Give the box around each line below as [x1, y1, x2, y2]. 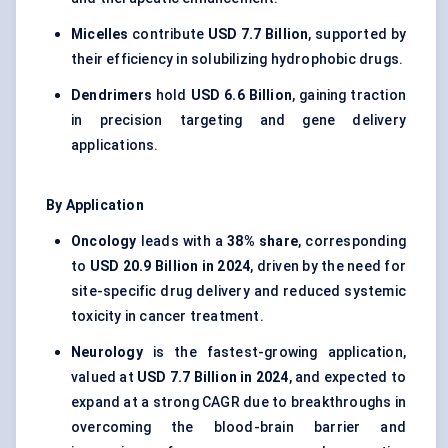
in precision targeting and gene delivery [71, 112, 406, 129]
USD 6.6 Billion [190, 87, 293, 104]
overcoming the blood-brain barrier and [71, 419, 406, 436]
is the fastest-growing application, [142, 344, 406, 361]
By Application [46, 197, 144, 214]
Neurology [71, 344, 143, 361]
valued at [71, 369, 137, 386]
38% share [227, 233, 299, 250]
